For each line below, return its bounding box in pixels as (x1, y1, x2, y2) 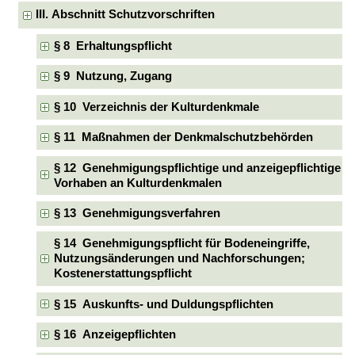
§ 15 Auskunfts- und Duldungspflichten (53, 297, 273, 311)
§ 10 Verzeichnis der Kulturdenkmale (53, 100, 259, 113)
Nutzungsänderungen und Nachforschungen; (53, 252, 305, 265)
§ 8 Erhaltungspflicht (53, 40, 172, 53)
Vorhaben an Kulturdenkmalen (53, 176, 222, 189)
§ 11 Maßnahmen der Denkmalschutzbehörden (53, 131, 313, 144)
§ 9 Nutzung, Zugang (53, 70, 172, 83)
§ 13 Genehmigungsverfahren (53, 206, 220, 219)
